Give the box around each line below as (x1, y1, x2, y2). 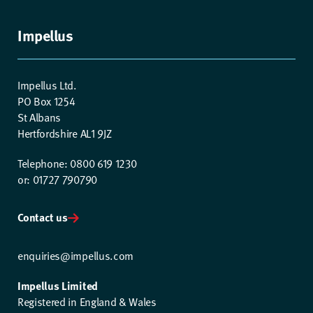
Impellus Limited (17, 277, 98, 293)
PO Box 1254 (17, 92, 75, 108)
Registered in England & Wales (17, 293, 156, 309)
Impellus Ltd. (17, 76, 77, 92)
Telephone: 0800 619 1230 (17, 154, 137, 170)
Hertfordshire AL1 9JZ (17, 124, 112, 140)
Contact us (17, 209, 68, 226)
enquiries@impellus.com (17, 247, 133, 263)
